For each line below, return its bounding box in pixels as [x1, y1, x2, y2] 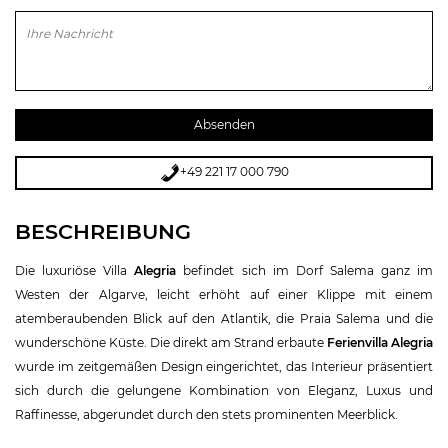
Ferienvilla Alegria [327, 334, 433, 350]
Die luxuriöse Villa [15, 262, 128, 278]
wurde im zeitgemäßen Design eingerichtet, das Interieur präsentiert [15, 358, 433, 374]
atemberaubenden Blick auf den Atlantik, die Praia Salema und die [15, 310, 433, 326]
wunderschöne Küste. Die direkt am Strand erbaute [15, 334, 327, 350]
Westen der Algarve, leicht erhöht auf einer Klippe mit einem [15, 286, 433, 302]
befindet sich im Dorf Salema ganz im [176, 262, 434, 278]
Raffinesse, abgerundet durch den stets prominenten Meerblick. [15, 406, 398, 422]
